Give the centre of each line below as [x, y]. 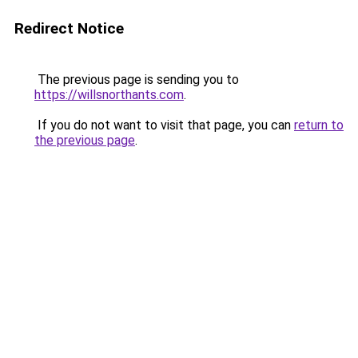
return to [319, 125]
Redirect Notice [69, 28]
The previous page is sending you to [137, 80]
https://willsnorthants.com [109, 95]
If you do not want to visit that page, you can [164, 125]
